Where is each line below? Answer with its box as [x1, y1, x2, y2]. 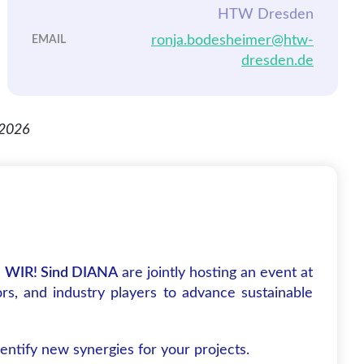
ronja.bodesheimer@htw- [150, 32, 314, 48]
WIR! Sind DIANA [5, 265, 118, 280]
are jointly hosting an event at [118, 265, 313, 280]
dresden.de [240, 53, 314, 68]
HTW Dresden [217, 7, 314, 22]
